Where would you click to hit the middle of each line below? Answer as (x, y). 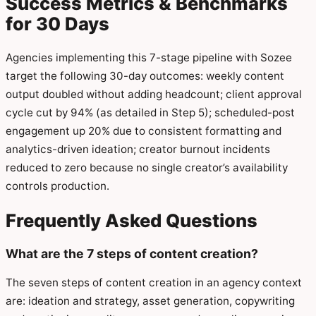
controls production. (57, 186)
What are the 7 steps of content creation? (132, 253)
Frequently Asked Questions (132, 221)
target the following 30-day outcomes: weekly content (145, 76)
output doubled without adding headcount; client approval (154, 95)
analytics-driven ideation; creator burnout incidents (138, 150)
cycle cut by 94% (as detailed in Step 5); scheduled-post (150, 113)
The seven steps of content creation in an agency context (154, 283)
